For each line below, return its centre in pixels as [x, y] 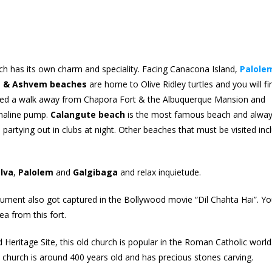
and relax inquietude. [159, 172]
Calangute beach [88, 114]
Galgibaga [95, 172]
